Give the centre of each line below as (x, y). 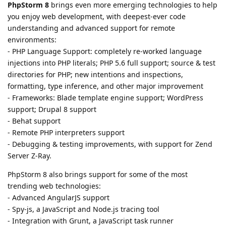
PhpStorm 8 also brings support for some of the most (98, 175)
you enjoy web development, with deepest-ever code (97, 17)
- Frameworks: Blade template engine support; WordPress (105, 98)
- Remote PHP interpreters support (66, 133)
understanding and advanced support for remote (91, 28)
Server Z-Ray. (30, 156)
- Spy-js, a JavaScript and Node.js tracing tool (83, 209)
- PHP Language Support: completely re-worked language (105, 51)
